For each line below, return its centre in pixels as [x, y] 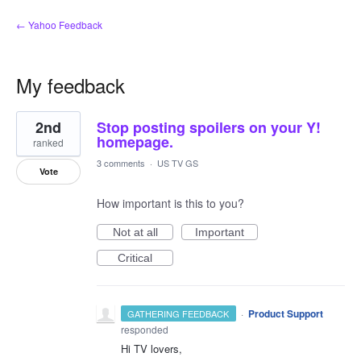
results [33, 128]
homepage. [135, 142]
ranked [48, 142]
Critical [135, 258]
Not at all [135, 232]
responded [145, 329]
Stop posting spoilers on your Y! [209, 127]
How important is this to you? [170, 203]
